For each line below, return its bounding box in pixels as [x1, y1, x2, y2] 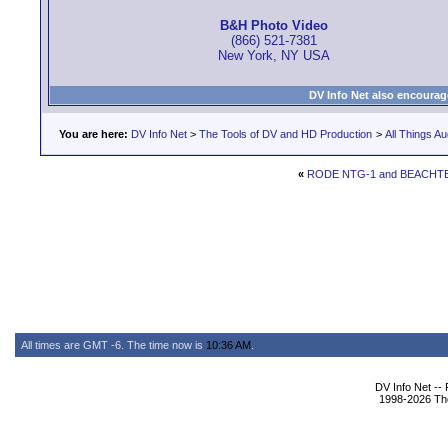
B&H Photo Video [219, 18, 328, 34]
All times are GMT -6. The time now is [21, 339, 206, 351]
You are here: [59, 128, 128, 140]
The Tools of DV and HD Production [199, 128, 372, 140]
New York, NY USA [217, 48, 330, 64]
